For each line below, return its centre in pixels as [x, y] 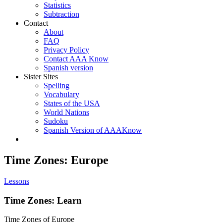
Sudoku [56, 121]
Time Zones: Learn [43, 200]
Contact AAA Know [76, 59]
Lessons [17, 181]
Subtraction [61, 14]
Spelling [56, 85]
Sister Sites [41, 77]
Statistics [57, 5]
